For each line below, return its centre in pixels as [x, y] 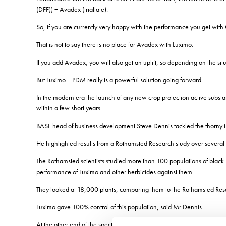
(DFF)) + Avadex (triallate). [72, 9]
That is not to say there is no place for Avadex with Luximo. [115, 44]
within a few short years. [69, 108]
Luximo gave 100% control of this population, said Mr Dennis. [120, 207]
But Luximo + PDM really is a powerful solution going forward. [120, 79]
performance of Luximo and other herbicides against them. [115, 171]
